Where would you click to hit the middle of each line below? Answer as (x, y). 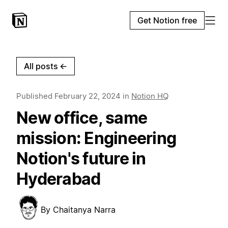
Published (35, 96)
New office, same (82, 118)
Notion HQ (150, 96)
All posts (41, 66)
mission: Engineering (96, 138)
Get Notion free (167, 20)
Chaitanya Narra (84, 210)
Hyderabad (59, 179)
